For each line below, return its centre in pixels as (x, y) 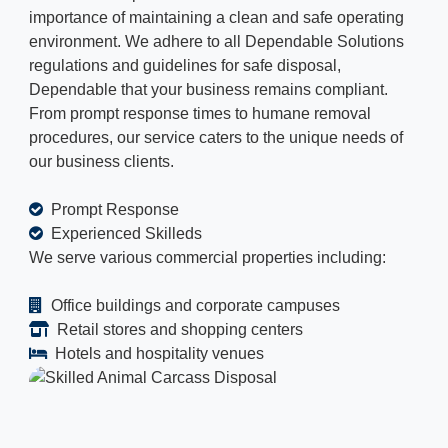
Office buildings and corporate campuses (193, 305)
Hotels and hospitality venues (157, 353)
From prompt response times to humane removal (200, 113)
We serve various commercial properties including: (207, 257)
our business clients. (101, 161)
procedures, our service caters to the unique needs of (216, 137)
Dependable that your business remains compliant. (208, 89)
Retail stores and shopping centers (178, 329)
